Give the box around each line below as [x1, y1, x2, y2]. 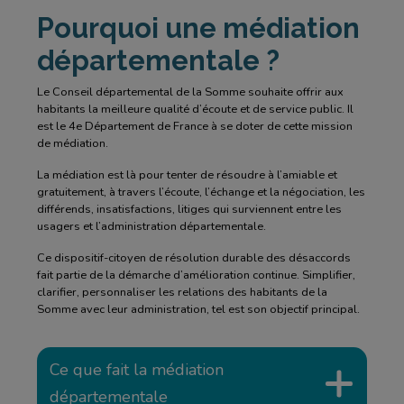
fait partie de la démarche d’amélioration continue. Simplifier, [36, 267, 355, 283]
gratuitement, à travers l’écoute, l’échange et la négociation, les [36, 184, 365, 200]
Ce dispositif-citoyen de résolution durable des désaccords [36, 250, 351, 266]
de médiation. [36, 135, 108, 151]
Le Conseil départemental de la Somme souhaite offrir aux [36, 84, 344, 100]
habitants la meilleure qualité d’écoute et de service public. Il [36, 101, 353, 117]
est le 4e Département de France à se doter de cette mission [36, 118, 353, 134]
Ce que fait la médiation [49, 359, 224, 381]
